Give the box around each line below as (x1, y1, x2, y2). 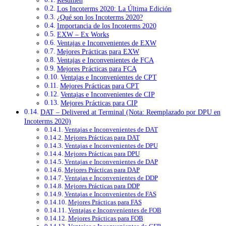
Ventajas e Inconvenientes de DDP (64, 174, 158, 182)
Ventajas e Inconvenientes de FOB (68, 206, 161, 214)
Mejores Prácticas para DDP (64, 182, 140, 190)
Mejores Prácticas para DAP (64, 166, 140, 174)
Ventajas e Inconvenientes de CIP (60, 91, 155, 99)
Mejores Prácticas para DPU (64, 150, 140, 158)
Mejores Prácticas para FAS (68, 198, 142, 206)
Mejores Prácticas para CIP (60, 99, 138, 107)
